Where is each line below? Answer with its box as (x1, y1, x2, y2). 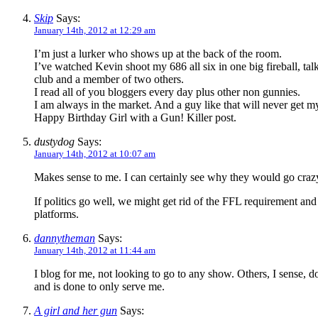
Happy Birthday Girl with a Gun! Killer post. (34, 111, 236, 124)
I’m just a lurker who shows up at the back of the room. (34, 47, 282, 60)
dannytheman (34, 231, 95, 244)
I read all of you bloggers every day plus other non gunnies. (34, 85, 300, 98)
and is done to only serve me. (34, 280, 165, 292)
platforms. (34, 207, 79, 220)
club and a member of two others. (34, 72, 184, 85)
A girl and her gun (34, 304, 117, 317)
